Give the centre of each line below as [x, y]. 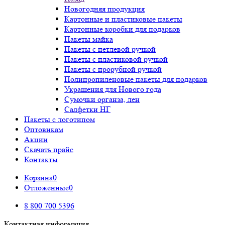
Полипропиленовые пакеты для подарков [136, 79]
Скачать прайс [49, 149]
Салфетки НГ [87, 109]
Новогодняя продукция [104, 9]
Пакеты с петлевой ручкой [110, 49]
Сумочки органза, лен [102, 99]
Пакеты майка [89, 39]
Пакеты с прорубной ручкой [113, 69]
